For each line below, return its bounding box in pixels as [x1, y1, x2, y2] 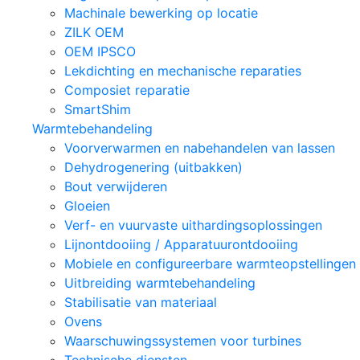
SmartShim [64, 101, 131, 117]
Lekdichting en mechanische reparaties [64, 63, 301, 79]
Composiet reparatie [64, 82, 190, 98]
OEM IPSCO [64, 43, 136, 59]
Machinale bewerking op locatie [64, 5, 258, 21]
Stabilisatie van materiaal [64, 294, 217, 310]
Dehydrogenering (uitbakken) [64, 159, 243, 175]
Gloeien [64, 198, 110, 214]
